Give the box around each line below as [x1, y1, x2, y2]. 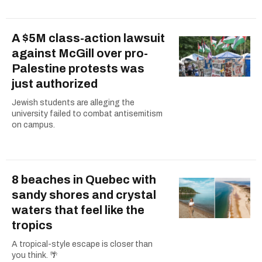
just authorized [12, 77, 98, 91]
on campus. [12, 120, 55, 130]
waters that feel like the [12, 204, 144, 217]
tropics [12, 219, 53, 232]
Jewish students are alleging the [12, 98, 135, 108]
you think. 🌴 [12, 251, 58, 260]
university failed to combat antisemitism [12, 109, 163, 119]
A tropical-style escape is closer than [12, 240, 153, 249]
